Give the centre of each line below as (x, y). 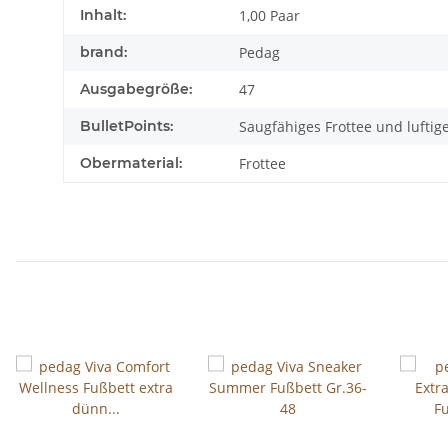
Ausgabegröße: (136, 89)
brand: (103, 52)
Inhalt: (103, 15)
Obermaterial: (131, 163)
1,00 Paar (269, 16)
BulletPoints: (126, 126)
